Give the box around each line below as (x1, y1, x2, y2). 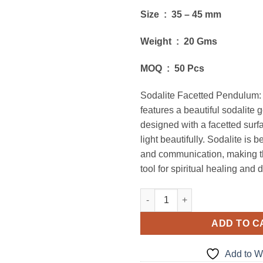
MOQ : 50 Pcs (140, 63, 204, 73)
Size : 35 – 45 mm (140, 9, 221, 20)
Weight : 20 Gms (140, 36, 217, 47)
